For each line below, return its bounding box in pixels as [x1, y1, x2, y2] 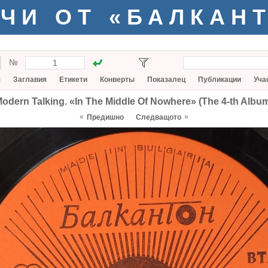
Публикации [198, 75, 241, 84]
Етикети [59, 75, 87, 84]
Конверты [100, 75, 135, 84]
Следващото [136, 113, 181, 121]
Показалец [147, 75, 185, 84]
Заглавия [13, 75, 47, 84]
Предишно [87, 113, 124, 121]
